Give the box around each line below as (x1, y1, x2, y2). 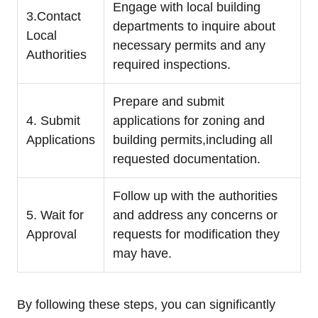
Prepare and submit (113, 94, 224, 109)
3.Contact (26, 9, 81, 24)
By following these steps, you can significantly (17, 297, 275, 312)
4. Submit (26, 114, 80, 128)
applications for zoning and (113, 114, 265, 128)
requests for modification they (113, 227, 280, 242)
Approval (26, 227, 77, 242)
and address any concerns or (113, 208, 278, 223)
